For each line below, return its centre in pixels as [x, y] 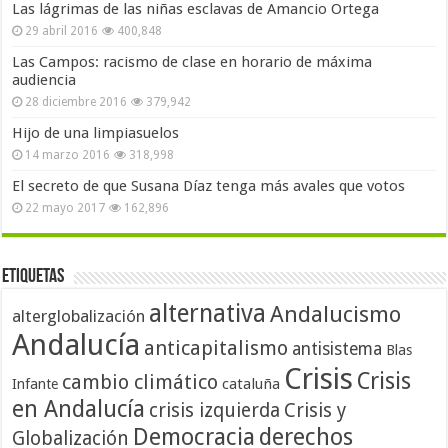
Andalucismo [336, 313]
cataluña [251, 383]
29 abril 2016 [62, 30]
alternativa [208, 313]
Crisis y [315, 410]
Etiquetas [33, 276]
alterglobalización [79, 315]
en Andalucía [79, 409]
